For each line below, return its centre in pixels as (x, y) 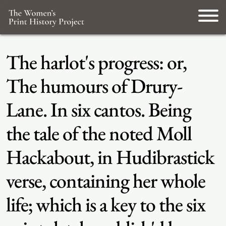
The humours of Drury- (94, 86)
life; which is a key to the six (106, 204)
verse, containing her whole (106, 181)
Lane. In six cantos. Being (99, 109)
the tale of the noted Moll (99, 133)
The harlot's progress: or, (96, 62)
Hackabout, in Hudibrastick (110, 157)
